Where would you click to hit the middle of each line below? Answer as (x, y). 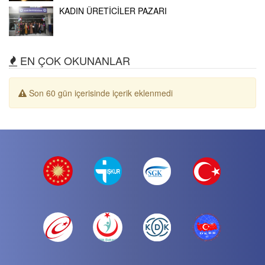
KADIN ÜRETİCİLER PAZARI (113, 10)
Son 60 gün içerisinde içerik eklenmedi (100, 93)
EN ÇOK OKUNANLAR (74, 60)
